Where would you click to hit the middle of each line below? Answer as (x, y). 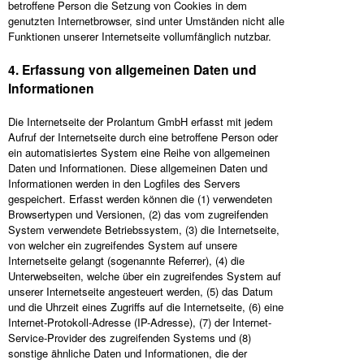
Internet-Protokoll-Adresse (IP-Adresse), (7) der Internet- (140, 322)
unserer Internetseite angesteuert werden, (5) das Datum (141, 291)
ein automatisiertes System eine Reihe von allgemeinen (139, 152)
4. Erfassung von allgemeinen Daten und (132, 69)
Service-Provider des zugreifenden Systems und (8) (130, 338)
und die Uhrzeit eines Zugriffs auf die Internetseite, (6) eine (146, 307)
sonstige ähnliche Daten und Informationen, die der (128, 353)
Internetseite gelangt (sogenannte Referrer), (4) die (126, 260)
